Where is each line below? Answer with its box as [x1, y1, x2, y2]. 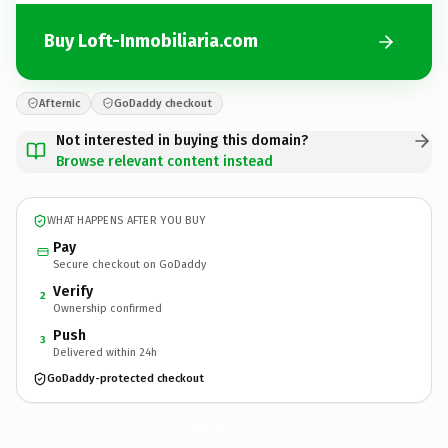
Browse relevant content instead [56, 152, 273, 170]
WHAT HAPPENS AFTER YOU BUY [47, 214, 206, 227]
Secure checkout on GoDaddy [53, 257, 206, 271]
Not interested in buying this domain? [56, 131, 308, 149]
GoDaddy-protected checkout [47, 372, 204, 385]
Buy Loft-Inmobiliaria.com [44, 30, 258, 52]
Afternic [39, 96, 80, 110]
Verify [53, 282, 93, 300]
